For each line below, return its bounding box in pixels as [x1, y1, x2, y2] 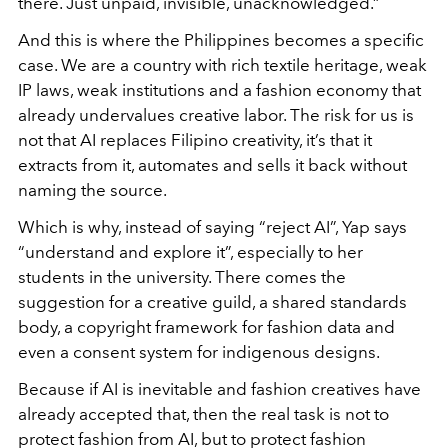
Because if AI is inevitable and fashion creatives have [18, 378, 421, 399]
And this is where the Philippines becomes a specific [18, 29, 424, 50]
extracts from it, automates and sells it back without [18, 154, 407, 175]
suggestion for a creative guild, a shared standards [18, 291, 407, 312]
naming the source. [18, 179, 167, 200]
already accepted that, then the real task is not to [18, 403, 389, 424]
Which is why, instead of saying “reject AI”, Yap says [18, 216, 407, 237]
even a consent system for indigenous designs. [18, 341, 380, 362]
